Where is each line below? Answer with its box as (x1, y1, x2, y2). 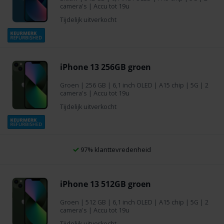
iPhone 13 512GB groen (60, 178, 151, 189)
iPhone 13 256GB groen (60, 61, 151, 72)
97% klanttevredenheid (79, 145, 151, 154)
